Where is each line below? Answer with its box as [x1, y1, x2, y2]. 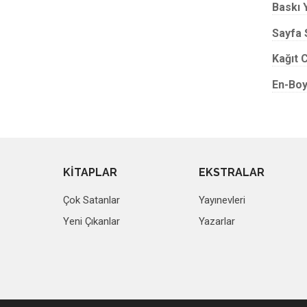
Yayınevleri [199, 194, 246, 206]
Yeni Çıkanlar [63, 215, 120, 228]
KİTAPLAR [63, 166, 117, 179]
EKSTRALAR [199, 166, 265, 179]
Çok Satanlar [63, 194, 120, 206]
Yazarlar [199, 215, 236, 228]
